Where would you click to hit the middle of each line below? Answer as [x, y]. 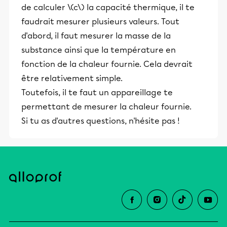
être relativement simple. [72, 78]
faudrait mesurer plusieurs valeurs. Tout [100, 22]
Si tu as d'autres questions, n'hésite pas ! [101, 121]
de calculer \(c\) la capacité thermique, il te [108, 7]
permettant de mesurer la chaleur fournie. [106, 107]
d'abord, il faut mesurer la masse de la [96, 36]
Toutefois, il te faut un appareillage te [97, 92]
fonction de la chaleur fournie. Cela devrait [107, 64]
